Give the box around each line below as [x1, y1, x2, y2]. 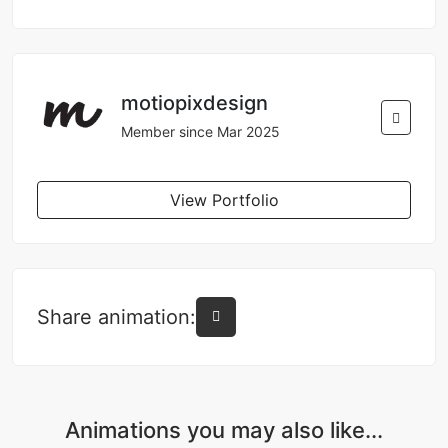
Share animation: [37, 304, 196, 329]
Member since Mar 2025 [121, 123, 280, 141]
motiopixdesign [121, 91, 268, 116]
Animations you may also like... [65, 416, 383, 443]
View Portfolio [169, 189, 279, 210]
